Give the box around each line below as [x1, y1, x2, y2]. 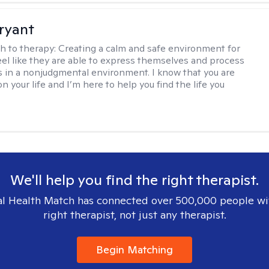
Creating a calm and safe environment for [58, 42, 241, 55]
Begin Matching [96, 243, 173, 256]
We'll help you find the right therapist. [10, 171, 259, 189]
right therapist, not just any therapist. [43, 208, 226, 222]
